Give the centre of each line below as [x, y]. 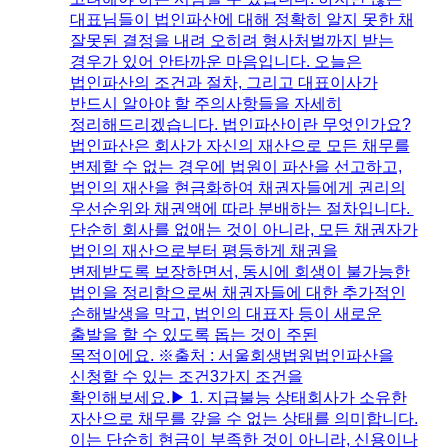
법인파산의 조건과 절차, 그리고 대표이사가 [223, 83]
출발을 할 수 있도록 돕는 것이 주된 [193, 335]
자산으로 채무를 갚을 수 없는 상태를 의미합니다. [243, 419]
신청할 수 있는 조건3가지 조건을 [186, 377]
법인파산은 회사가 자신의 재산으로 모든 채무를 [239, 146]
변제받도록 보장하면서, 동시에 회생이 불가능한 [239, 272]
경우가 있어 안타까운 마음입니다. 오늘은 [215, 62]
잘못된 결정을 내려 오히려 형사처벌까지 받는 [231, 41]
